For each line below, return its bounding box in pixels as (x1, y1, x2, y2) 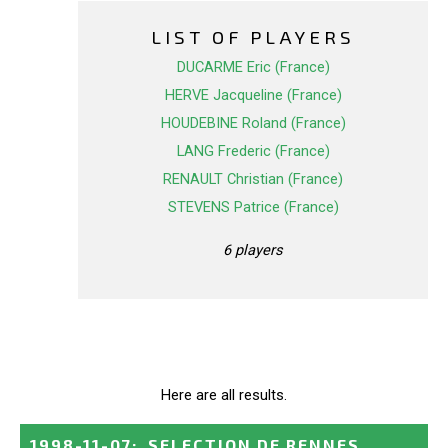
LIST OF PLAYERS (151, 25, 355, 49)
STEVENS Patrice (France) (167, 198, 339, 217)
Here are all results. (161, 385, 287, 404)
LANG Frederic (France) (176, 142, 330, 161)
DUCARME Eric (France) (176, 58, 330, 77)
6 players (223, 240, 283, 259)
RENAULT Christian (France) (163, 170, 343, 189)
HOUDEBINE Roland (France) (160, 114, 346, 133)
